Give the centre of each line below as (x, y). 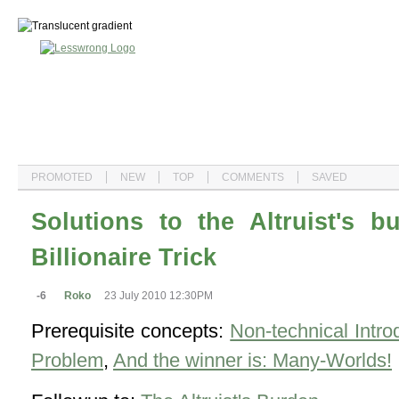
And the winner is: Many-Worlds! (252, 360)
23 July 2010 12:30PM (159, 295)
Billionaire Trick (124, 257)
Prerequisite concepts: (131, 330)
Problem (67, 360)
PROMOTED (62, 177)
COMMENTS (253, 177)
